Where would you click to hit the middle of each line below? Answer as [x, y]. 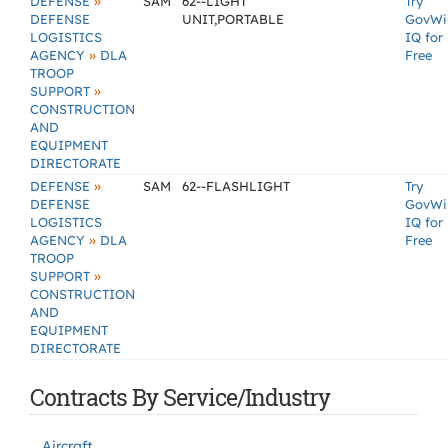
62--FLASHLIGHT [236, 186]
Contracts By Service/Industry [180, 397]
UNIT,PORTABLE [233, 19]
